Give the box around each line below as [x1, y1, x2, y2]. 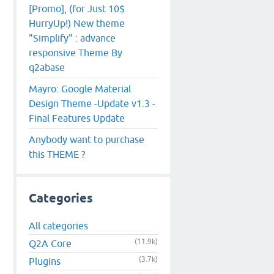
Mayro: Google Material [29, 83, 131, 94]
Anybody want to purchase [29, 133, 144, 145]
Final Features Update [29, 112, 125, 124]
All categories [29, 220, 88, 232]
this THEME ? [29, 148, 85, 160]
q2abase [29, 61, 65, 73]
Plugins [29, 256, 61, 267]
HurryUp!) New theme [29, 17, 125, 29]
